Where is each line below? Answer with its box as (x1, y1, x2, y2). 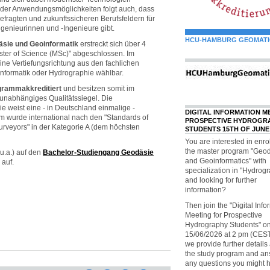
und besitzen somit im (61, 84, 134, 92)
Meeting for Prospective (185, 211, 262, 219)
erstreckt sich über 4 (78, 40, 146, 48)
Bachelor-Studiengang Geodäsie (43, 148, 154, 156)
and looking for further (185, 176, 257, 184)
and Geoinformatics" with (185, 157, 266, 165)
